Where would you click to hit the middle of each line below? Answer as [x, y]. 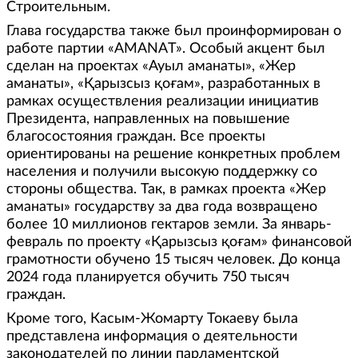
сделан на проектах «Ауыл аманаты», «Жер [151, 66]
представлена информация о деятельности [152, 336]
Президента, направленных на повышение [148, 119]
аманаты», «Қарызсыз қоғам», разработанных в [163, 84]
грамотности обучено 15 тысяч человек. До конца [173, 259]
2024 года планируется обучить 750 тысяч [148, 277]
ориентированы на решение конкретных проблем [173, 154]
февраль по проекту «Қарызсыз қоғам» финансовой [179, 242]
